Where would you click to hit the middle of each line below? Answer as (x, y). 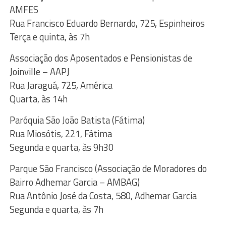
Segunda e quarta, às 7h (56, 210)
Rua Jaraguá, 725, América (61, 86)
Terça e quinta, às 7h (49, 37)
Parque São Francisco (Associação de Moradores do (108, 169)
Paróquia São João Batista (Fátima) (77, 120)
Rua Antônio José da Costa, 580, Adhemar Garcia (103, 196)
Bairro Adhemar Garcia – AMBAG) (74, 182)
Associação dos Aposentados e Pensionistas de (101, 58)
